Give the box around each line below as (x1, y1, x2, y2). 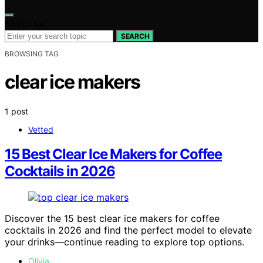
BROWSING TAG (5, 49, 59, 58)
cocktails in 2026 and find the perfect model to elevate (5, 224, 252, 237)
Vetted (28, 124, 53, 134)
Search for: (5, 18, 47, 29)
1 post (5, 106, 28, 116)
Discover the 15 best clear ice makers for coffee (5, 213, 220, 225)
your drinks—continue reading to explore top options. (5, 236, 244, 248)
